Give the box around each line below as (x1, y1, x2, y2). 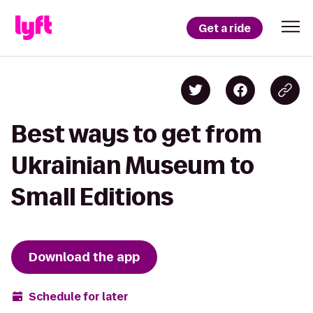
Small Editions (11, 184, 173, 210)
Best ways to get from (11, 121, 262, 147)
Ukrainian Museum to (11, 152, 254, 178)
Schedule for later (29, 289, 129, 304)
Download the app (29, 249, 140, 265)
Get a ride (198, 20, 251, 36)
